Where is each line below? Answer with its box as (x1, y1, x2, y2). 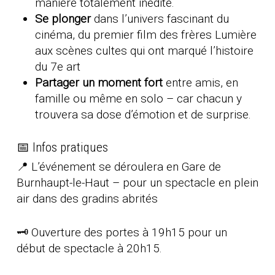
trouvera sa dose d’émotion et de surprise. (34, 107, 251, 122)
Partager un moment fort (34, 76, 163, 90)
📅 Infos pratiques (16, 140, 108, 155)
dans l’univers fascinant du (90, 12, 229, 26)
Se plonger (34, 12, 91, 26)
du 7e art (34, 60, 80, 74)
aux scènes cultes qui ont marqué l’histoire (34, 44, 254, 58)
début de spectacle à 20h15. (16, 241, 162, 255)
